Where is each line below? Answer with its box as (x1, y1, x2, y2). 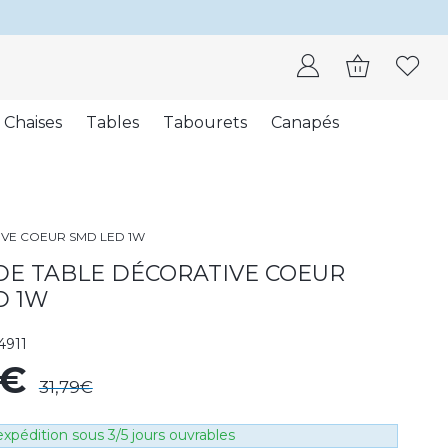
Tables (85, 113, 139, 133)
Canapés (270, 113, 339, 133)
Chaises (3, 113, 62, 133)
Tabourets (162, 113, 247, 133)
